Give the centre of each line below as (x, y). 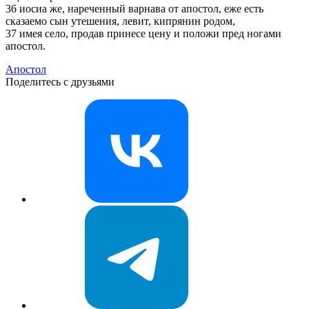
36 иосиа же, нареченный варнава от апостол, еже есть (134, 9)
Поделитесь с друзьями (60, 82)
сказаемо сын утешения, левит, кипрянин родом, (120, 21)
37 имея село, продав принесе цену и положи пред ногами (143, 34)
